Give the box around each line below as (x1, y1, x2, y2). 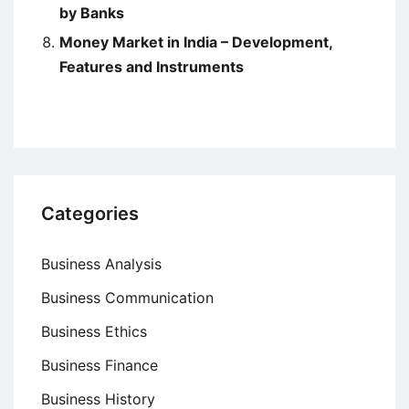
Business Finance (41, 356, 158, 375)
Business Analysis (41, 255, 162, 274)
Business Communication (41, 288, 214, 308)
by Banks (59, 4, 124, 23)
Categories (41, 203, 139, 225)
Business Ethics (41, 322, 147, 341)
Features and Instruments (59, 58, 244, 77)
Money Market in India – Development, (59, 33, 332, 52)
